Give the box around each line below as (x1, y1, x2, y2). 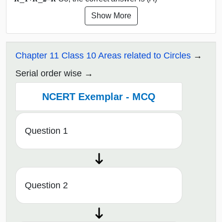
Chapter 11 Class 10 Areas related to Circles (15, 50, 191, 60)
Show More (91, 11, 131, 20)
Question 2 (25, 180, 68, 191)
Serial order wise (15, 68, 82, 78)
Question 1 (25, 126, 68, 136)
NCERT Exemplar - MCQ (42, 91, 156, 102)
